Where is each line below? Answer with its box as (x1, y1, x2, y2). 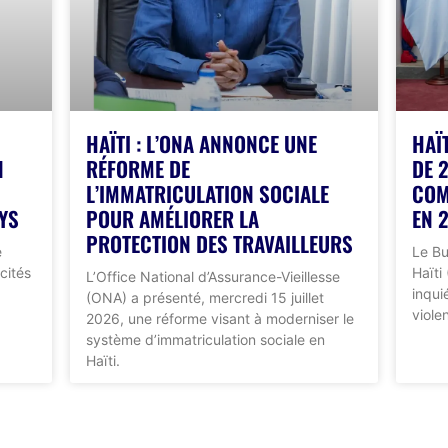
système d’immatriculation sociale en (86, 330, 325, 348)
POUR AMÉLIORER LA (86, 202, 259, 234)
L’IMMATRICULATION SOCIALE (86, 177, 329, 209)
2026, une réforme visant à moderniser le (86, 309, 354, 327)
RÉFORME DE (86, 152, 190, 184)
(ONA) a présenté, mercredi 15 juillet (86, 288, 324, 306)
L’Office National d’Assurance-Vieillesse (86, 267, 340, 285)
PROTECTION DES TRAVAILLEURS (86, 227, 353, 259)
